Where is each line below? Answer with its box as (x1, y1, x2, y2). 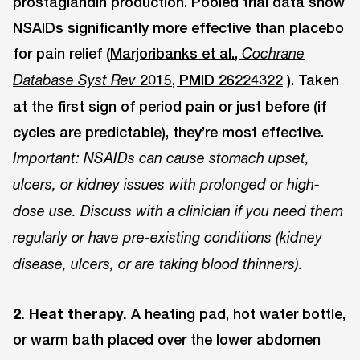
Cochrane (242, 45, 305, 63)
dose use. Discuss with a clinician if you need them (13, 202, 343, 220)
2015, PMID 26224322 (136, 71, 283, 89)
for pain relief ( (13, 44, 110, 63)
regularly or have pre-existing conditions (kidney (13, 229, 322, 247)
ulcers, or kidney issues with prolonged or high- (13, 176, 320, 194)
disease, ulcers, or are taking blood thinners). (13, 256, 303, 273)
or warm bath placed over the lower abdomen (13, 330, 321, 349)
